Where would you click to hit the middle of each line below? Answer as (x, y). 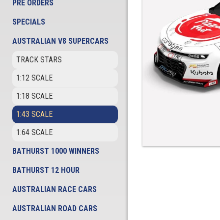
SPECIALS (29, 22)
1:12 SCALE (34, 78)
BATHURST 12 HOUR (46, 170)
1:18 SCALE (34, 96)
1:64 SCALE (34, 132)
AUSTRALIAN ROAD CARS (55, 208)
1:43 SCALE (34, 114)
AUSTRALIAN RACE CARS (55, 189)
